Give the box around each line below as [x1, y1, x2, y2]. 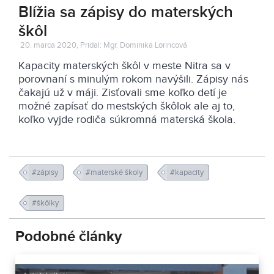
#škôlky [32, 198, 61, 208]
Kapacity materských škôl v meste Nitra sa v [18, 59, 231, 72]
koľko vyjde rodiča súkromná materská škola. [18, 113, 235, 126]
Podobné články [15, 228, 122, 245]
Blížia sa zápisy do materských [18, 3, 233, 22]
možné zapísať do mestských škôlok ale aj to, [18, 100, 235, 113]
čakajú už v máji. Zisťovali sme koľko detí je [18, 86, 227, 99]
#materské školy [86, 168, 144, 177]
